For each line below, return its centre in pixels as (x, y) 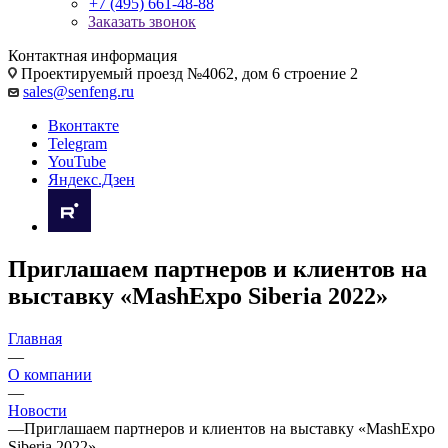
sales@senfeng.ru (78, 91)
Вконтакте (83, 125)
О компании (50, 374)
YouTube (77, 161)
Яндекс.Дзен (91, 179)
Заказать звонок (142, 21)
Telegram (77, 143)
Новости (37, 410)
